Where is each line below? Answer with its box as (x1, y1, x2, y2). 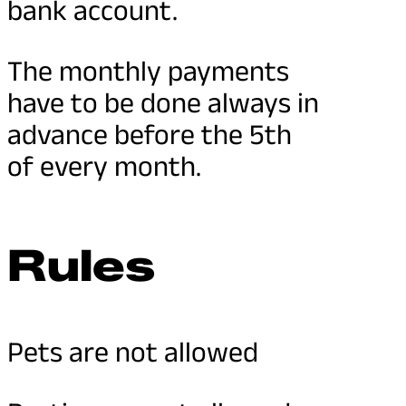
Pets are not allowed (7, 335, 258, 368)
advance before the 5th (7, 118, 292, 150)
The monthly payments (7, 54, 289, 87)
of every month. (7, 150, 201, 182)
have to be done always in (7, 86, 319, 119)
